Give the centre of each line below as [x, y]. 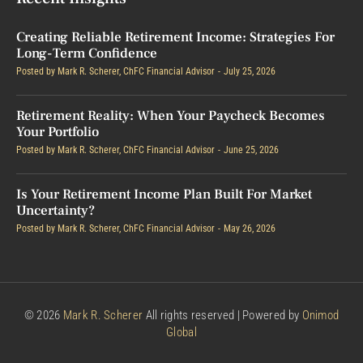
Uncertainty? [56, 210]
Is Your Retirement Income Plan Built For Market [164, 194]
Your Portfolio [58, 132]
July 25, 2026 [250, 71]
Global [181, 332]
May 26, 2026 [250, 228]
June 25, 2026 [251, 149]
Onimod [320, 315]
